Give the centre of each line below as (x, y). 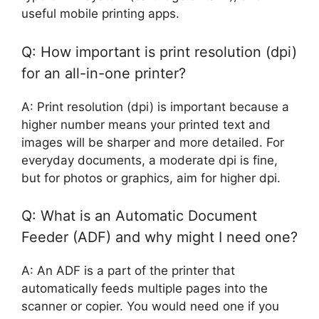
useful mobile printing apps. (100, 14)
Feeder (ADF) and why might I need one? (159, 237)
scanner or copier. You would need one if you (150, 307)
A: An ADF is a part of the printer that (128, 271)
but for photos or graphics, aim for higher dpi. (151, 178)
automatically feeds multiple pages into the (145, 289)
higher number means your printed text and (146, 124)
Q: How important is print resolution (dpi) (159, 52)
